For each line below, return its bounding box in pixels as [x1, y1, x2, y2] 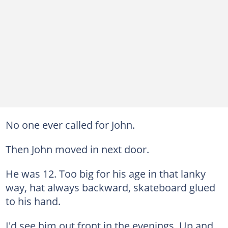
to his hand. [5, 193, 61, 208]
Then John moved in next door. [5, 141, 149, 156]
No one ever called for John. [5, 117, 135, 132]
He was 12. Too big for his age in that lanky [5, 166, 206, 181]
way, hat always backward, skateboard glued [5, 180, 215, 194]
